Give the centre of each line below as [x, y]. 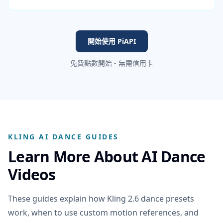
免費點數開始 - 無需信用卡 [111, 63]
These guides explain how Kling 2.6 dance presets [101, 198]
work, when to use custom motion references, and [103, 212]
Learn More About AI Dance [107, 156]
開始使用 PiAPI [111, 41]
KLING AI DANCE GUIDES [63, 136]
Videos [32, 174]
